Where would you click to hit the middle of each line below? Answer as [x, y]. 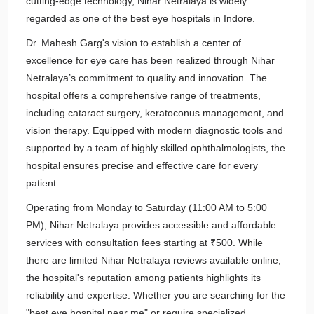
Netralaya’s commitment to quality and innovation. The [146, 78]
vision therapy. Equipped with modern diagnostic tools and [155, 130]
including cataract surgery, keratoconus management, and [155, 113]
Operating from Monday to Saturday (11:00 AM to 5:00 [146, 207]
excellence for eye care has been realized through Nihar [150, 60]
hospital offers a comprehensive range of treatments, [143, 95]
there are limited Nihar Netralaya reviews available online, [153, 260]
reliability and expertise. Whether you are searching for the [156, 295]
